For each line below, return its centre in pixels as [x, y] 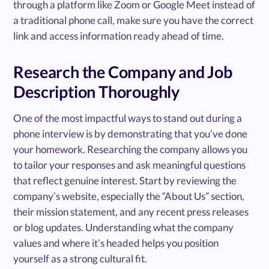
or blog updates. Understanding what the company [124, 227]
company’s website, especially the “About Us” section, [129, 196]
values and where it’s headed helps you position [116, 243]
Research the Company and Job [123, 71]
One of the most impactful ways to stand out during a [128, 118]
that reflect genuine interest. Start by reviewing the [125, 180]
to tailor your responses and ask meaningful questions [130, 165]
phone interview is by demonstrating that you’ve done [131, 133]
